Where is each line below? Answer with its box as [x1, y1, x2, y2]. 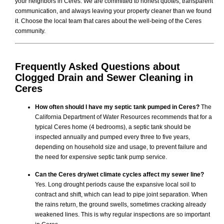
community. [15, 27, 45, 34]
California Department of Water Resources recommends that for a [35, 113, 212, 121]
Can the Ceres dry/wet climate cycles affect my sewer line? [35, 170, 204, 178]
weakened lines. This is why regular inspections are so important [35, 210, 210, 218]
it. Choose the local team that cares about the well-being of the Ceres [15, 17, 201, 24]
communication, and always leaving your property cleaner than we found [15, 7, 211, 14]
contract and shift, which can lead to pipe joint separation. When [35, 190, 207, 198]
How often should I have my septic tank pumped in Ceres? [35, 103, 199, 111]
